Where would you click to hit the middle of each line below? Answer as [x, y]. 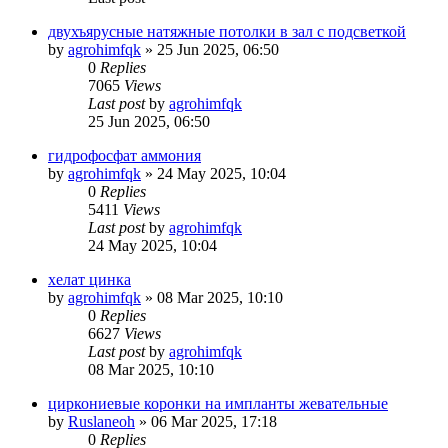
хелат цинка [89, 279]
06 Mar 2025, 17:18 [214, 421]
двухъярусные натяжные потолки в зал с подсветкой [227, 31]
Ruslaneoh [101, 421]
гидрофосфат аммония [124, 155]
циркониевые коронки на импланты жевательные [218, 403]
